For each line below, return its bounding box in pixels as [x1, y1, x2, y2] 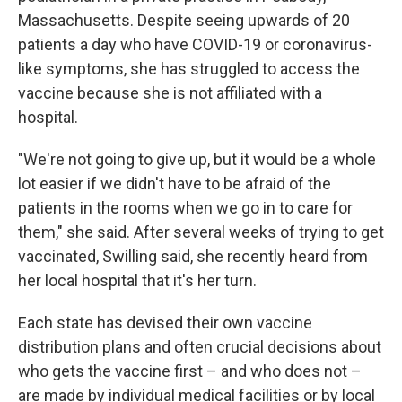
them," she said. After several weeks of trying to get [18, 223, 384, 242]
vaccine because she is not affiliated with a [18, 83, 322, 103]
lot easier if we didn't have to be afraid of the [18, 174, 331, 194]
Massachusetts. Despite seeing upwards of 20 [18, 11, 350, 31]
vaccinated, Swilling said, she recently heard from [18, 247, 368, 267]
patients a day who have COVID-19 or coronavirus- [18, 35, 372, 55]
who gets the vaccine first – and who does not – [18, 362, 362, 381]
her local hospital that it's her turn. [18, 271, 257, 291]
